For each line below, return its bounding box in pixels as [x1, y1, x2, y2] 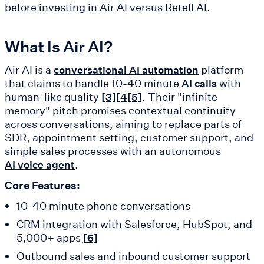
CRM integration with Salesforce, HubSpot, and [16, 217, 252, 232]
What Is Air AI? [5, 37, 113, 57]
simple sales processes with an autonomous [5, 144, 221, 159]
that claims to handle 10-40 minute [5, 76, 181, 91]
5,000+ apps [16, 230, 83, 245]
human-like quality [5, 90, 101, 104]
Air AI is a [5, 62, 54, 77]
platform [199, 62, 243, 77]
